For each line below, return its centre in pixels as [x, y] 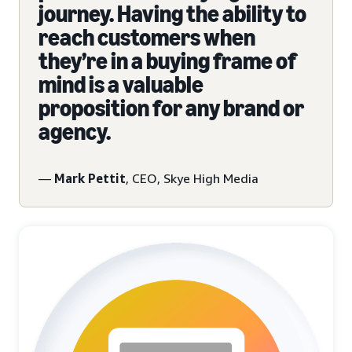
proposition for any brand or [171, 108]
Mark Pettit [90, 178]
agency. [75, 132]
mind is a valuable [121, 84]
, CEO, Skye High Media [192, 178]
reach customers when [147, 37]
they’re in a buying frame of [167, 61]
